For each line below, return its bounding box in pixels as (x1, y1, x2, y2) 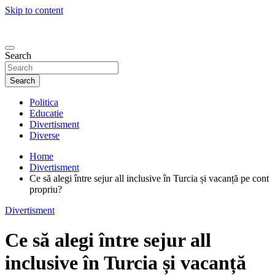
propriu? (29, 184, 62, 195)
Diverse (29, 130, 60, 141)
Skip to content (5, 5, 63, 15)
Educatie (29, 107, 63, 118)
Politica (29, 96, 58, 107)
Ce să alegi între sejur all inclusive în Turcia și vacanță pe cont (29, 172, 269, 184)
